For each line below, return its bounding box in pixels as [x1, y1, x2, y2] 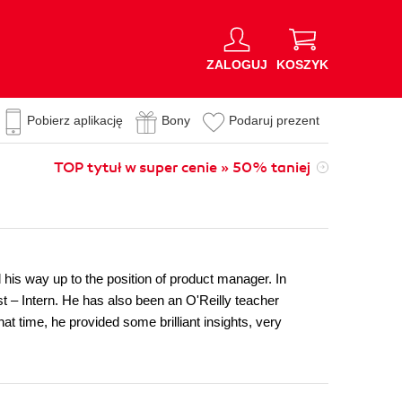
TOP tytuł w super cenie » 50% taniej [54, 159, 310, 177]
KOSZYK [276, 57, 328, 72]
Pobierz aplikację [27, 113, 123, 127]
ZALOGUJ [206, 57, 267, 72]
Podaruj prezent [229, 113, 319, 127]
